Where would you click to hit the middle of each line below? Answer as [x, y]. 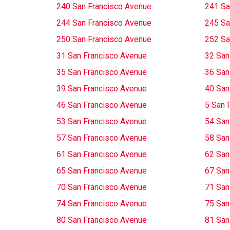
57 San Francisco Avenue [102, 138]
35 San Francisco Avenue [102, 72]
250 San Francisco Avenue [104, 39]
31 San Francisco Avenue [102, 56]
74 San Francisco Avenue [102, 204]
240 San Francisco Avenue [104, 6]
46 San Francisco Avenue [102, 105]
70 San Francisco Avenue [102, 187]
